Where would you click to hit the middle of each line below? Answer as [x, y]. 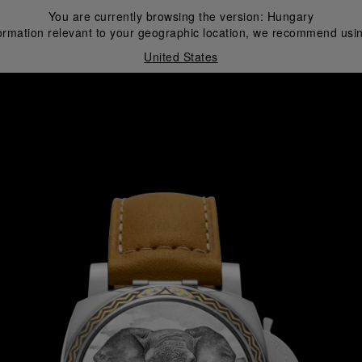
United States [181, 57]
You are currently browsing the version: [158, 16]
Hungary [290, 16]
